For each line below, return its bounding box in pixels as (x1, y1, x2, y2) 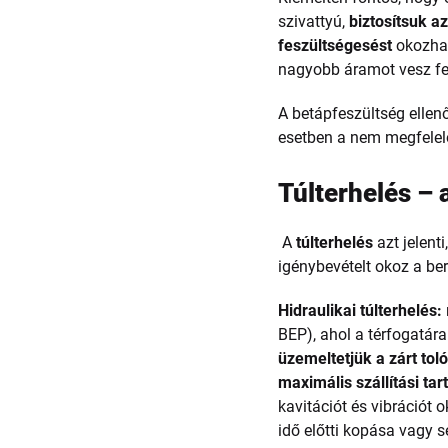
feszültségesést (278, 36, 393, 55)
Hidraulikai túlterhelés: (278, 301, 443, 320)
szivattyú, (278, 12, 350, 31)
